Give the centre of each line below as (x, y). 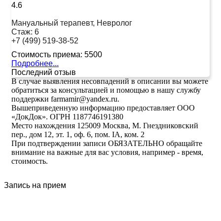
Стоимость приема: (47, 54)
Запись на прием (35, 185)
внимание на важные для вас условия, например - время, (107, 152)
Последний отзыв (44, 72)
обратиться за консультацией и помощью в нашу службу (106, 90)
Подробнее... (35, 63)
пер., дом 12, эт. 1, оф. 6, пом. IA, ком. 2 (78, 134)
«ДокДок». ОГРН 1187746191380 (67, 116)
